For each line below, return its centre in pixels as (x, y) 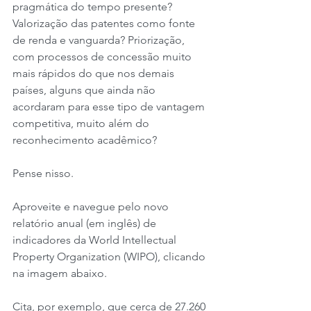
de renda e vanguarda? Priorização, (100, 40)
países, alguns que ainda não (85, 90)
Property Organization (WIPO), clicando (110, 257)
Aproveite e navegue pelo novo (92, 207)
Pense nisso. (44, 173)
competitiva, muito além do (82, 123)
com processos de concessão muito (103, 57)
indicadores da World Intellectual (96, 240)
